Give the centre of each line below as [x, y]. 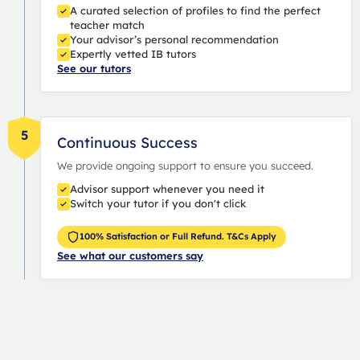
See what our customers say [130, 255]
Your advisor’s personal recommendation [174, 39]
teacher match [107, 25]
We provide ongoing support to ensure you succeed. [185, 165]
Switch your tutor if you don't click [158, 203]
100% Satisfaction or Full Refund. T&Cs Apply [178, 237]
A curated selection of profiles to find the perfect [195, 10]
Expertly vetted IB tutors [133, 53]
